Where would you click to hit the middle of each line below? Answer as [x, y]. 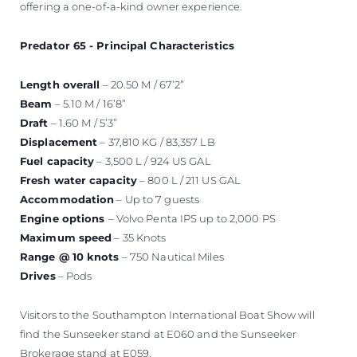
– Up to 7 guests [157, 200]
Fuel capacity [57, 161]
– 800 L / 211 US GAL [189, 180]
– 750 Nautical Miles [171, 257]
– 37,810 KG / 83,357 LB [156, 142]
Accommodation [67, 200]
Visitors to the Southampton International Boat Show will [167, 315]
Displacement [59, 142]
